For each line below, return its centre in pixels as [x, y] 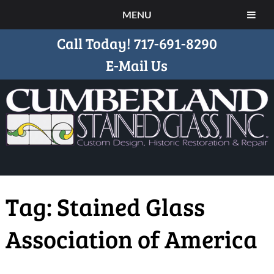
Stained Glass [131, 206]
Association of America [131, 239]
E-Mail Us [137, 65]
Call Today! [95, 43]
